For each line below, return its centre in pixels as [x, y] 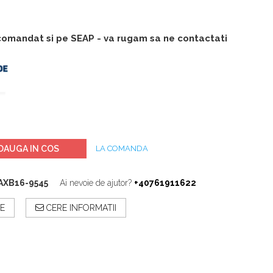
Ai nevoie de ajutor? [96, 183]
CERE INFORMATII [80, 207]
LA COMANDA [122, 148]
